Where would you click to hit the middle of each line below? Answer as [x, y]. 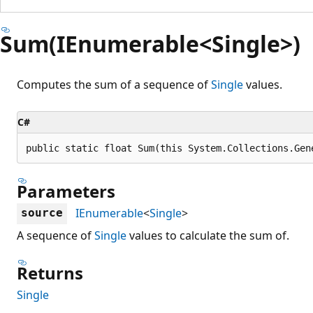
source [42, 212]
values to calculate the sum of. [208, 235]
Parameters [66, 191]
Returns [50, 272]
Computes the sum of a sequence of [114, 84]
